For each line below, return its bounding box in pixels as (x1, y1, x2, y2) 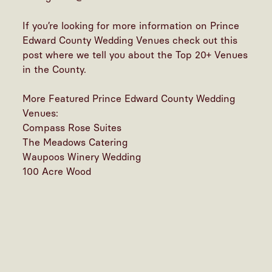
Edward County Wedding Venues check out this (22, 34, 238, 46)
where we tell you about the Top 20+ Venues (42, 49, 248, 61)
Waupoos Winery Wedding (22, 151, 141, 163)
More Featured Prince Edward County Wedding (22, 92, 236, 104)
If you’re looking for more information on (22, 19, 211, 32)
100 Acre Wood (22, 165, 92, 177)
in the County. (22, 63, 90, 75)
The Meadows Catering (22, 136, 128, 148)
